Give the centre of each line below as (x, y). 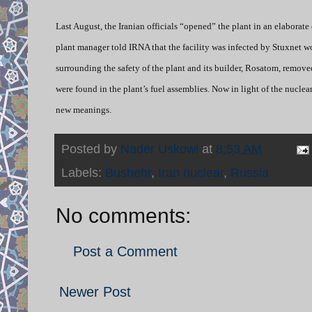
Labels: (83, 172)
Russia (250, 172)
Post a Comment (125, 251)
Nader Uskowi (159, 149)
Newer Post (95, 291)
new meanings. (84, 109)
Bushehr (128, 172)
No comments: (123, 215)
